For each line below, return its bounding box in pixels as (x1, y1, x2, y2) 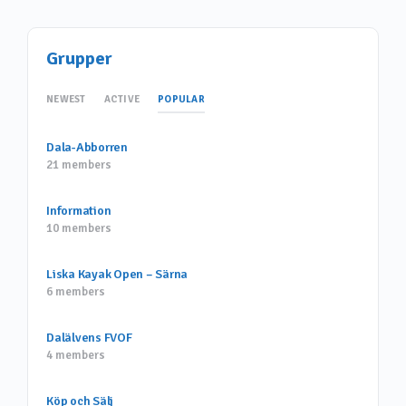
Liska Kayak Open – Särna (46, 266, 188, 282)
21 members (46, 157, 111, 172)
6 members (46, 284, 105, 299)
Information (46, 202, 111, 218)
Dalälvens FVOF (46, 329, 132, 345)
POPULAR (158, 92, 205, 105)
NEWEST (46, 93, 86, 106)
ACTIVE (103, 93, 140, 106)
